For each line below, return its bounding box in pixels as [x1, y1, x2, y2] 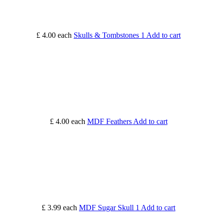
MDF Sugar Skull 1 [79, 203, 141, 212]
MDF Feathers [87, 117, 133, 126]
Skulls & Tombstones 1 [74, 31, 146, 40]
